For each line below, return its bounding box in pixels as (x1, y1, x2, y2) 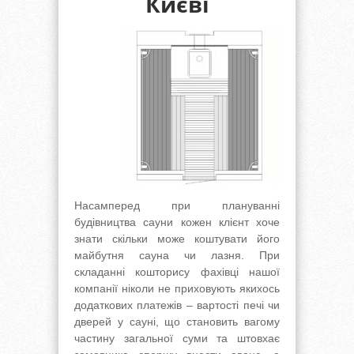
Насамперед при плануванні (74, 199, 280, 212)
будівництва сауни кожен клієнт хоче (74, 216, 280, 228)
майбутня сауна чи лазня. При (74, 249, 280, 262)
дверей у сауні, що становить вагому (74, 315, 280, 328)
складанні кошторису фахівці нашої (74, 265, 280, 278)
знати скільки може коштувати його (74, 232, 280, 245)
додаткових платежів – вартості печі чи (74, 299, 280, 311)
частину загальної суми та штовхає (74, 332, 280, 345)
